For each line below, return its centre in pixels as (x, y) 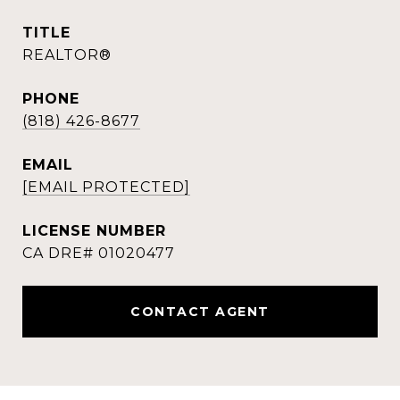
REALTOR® (67, 55)
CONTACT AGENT (200, 312)
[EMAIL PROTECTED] (106, 187)
